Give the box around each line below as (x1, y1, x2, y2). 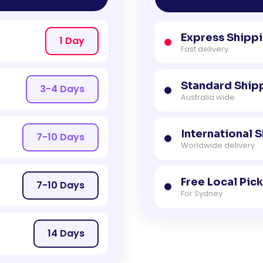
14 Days (48, 227, 85, 241)
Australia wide (181, 92, 235, 103)
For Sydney (181, 188, 222, 200)
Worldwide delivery (181, 140, 255, 151)
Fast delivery (181, 43, 228, 55)
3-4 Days (40, 82, 85, 96)
